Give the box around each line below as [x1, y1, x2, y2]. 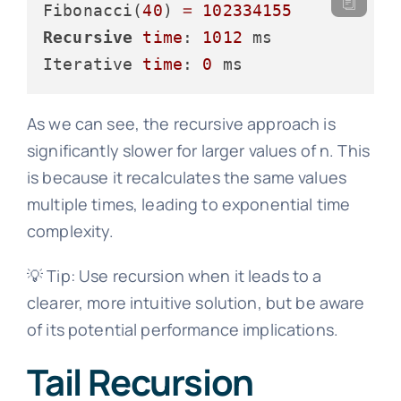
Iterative [42, 55, 143, 74]
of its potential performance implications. [26, 319, 339, 341]
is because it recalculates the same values [26, 166, 347, 189]
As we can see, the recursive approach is [26, 113, 336, 135]
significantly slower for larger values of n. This [26, 140, 371, 162]
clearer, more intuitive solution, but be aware [26, 292, 365, 314]
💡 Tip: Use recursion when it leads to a [26, 265, 322, 287]
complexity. [26, 220, 115, 243]
